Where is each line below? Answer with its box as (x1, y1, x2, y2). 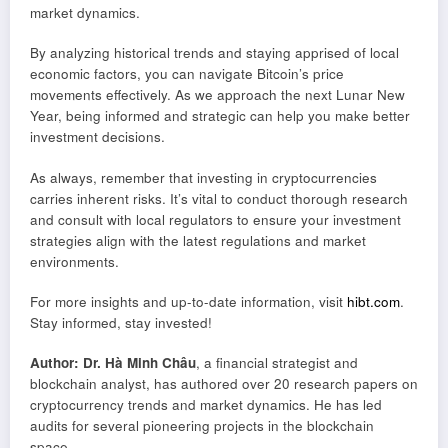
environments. (30, 251, 119, 271)
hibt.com (347, 291, 400, 311)
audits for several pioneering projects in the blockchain (30, 416, 374, 436)
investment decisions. (30, 127, 165, 147)
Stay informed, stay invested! (30, 312, 212, 332)
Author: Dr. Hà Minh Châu (30, 353, 196, 373)
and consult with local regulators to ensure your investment (30, 209, 401, 229)
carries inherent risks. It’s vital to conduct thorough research (30, 188, 408, 208)
